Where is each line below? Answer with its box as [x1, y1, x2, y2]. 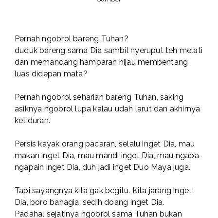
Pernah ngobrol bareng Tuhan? [15, 34, 128, 44]
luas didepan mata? [15, 69, 88, 79]
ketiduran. [15, 116, 51, 126]
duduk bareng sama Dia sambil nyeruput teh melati [15, 46, 203, 55]
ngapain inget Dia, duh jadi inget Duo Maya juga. [15, 163, 191, 172]
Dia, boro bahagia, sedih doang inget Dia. [15, 198, 164, 207]
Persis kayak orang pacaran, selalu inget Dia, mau [15, 139, 195, 149]
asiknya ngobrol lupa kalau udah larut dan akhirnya [15, 104, 200, 114]
